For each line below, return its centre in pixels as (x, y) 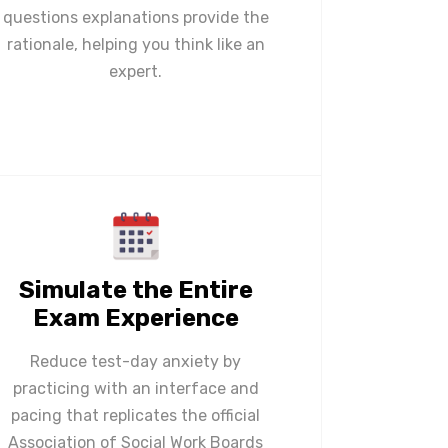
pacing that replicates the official (135, 415)
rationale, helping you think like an (135, 44)
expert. (135, 71)
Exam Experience (135, 317)
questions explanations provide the (135, 17)
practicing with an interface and (135, 388)
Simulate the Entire (135, 289)
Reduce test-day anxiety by (135, 361)
